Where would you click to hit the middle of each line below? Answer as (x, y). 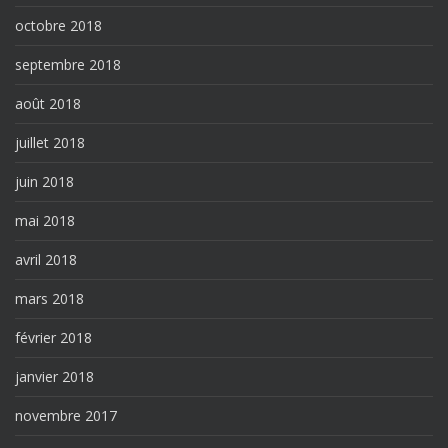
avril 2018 (46, 259)
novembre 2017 (66, 415)
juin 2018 (44, 181)
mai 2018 (45, 220)
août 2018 (48, 103)
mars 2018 (49, 298)
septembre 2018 (68, 64)
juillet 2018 (50, 142)
